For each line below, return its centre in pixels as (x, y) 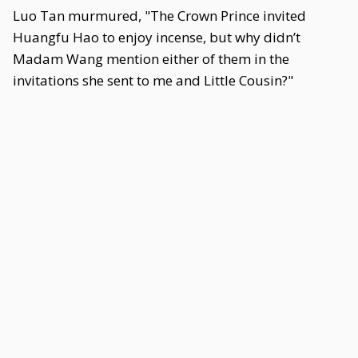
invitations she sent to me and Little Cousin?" (153, 80)
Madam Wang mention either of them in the (151, 59)
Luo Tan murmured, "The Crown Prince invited (159, 16)
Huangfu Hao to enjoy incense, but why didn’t (157, 37)
